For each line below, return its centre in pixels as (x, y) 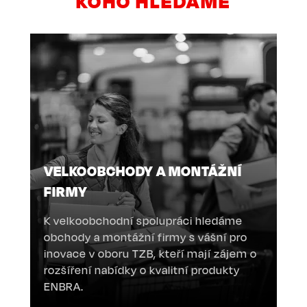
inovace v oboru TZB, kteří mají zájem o (150, 253)
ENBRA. (64, 286)
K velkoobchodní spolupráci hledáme (143, 220)
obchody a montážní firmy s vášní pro (146, 237)
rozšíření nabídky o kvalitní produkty (142, 270)
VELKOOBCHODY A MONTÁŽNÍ (143, 171)
